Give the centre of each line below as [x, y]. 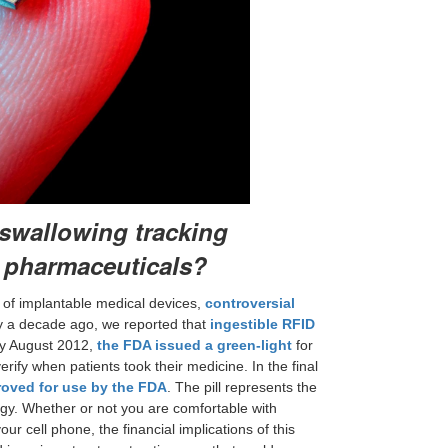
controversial [250, 302]
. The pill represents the [242, 386]
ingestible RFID [262, 323]
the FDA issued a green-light [194, 344]
